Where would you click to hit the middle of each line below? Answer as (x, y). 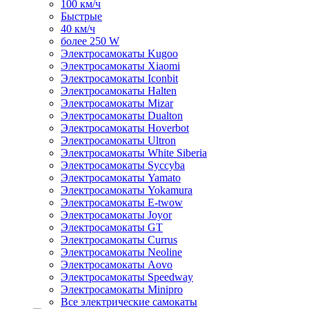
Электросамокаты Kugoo (119, 53)
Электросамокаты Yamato (121, 178)
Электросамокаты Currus (119, 240)
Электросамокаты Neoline (121, 252)
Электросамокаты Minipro (122, 289)
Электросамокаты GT (112, 227)
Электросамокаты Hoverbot (125, 128)
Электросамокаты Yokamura (127, 190)
